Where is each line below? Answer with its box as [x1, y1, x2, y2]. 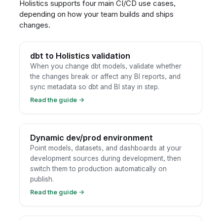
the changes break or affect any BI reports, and [30, 73, 181, 81]
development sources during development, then [30, 154, 181, 163]
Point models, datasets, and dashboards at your [30, 144, 182, 152]
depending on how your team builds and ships [19, 9, 174, 19]
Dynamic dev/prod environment [30, 133, 153, 143]
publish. [30, 175, 54, 184]
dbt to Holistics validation [30, 51, 130, 61]
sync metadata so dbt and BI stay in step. [30, 83, 159, 91]
